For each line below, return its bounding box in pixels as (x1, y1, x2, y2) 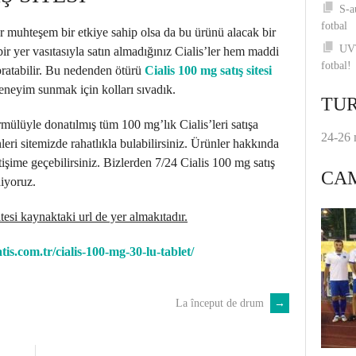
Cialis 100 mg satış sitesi (145, 64, 272, 77)
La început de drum (176, 297, 267, 309)
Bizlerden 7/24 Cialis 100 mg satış (100, 156, 275, 169)
